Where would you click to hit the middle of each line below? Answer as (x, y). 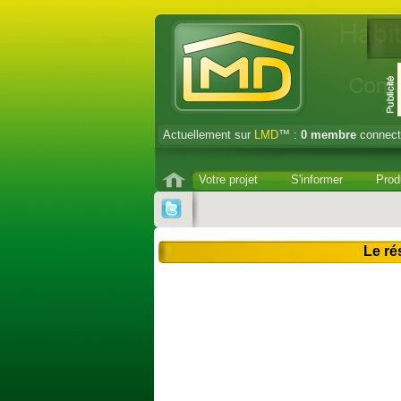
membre (333, 135)
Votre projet (228, 179)
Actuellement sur (209, 135)
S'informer (317, 179)
